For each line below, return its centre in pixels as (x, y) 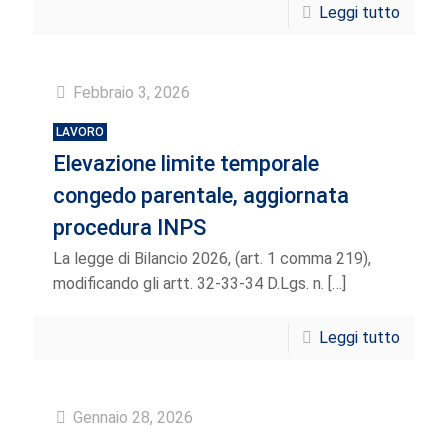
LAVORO (80, 132)
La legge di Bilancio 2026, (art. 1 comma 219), (212, 258)
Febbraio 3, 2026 (131, 92)
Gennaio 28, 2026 (133, 417)
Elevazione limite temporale (186, 163)
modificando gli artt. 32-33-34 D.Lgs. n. (188, 283)
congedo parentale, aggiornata (201, 195)
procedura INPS (129, 227)
